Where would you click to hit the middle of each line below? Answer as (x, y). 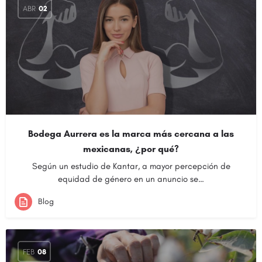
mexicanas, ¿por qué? (131, 149)
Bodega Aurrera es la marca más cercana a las (131, 134)
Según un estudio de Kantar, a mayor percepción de (131, 166)
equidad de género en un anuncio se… (131, 179)
